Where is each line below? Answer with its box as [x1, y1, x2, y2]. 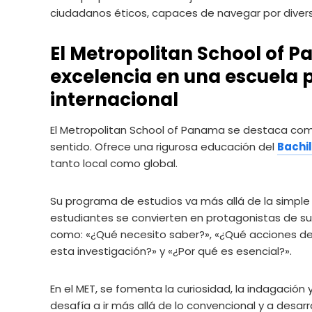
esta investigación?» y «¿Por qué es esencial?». [50, 243, 292, 258]
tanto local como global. [50, 155, 178, 171]
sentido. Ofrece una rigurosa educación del [50, 139, 277, 154]
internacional [50, 86, 178, 112]
